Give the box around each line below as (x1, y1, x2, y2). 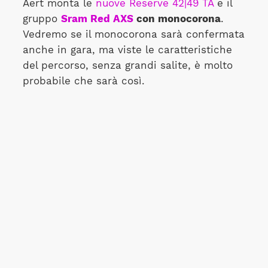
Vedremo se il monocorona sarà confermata (22, 29, 245, 41)
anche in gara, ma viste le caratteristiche (22, 44, 232, 56)
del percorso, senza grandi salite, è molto (22, 60, 233, 72)
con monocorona (133, 13, 221, 25)
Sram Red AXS (60, 13, 133, 25)
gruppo (22, 13, 61, 25)
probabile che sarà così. (22, 75, 148, 87)
